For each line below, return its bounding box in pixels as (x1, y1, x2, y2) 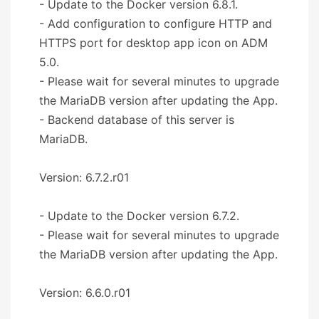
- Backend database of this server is (39, 112, 234, 127)
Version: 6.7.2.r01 (39, 169, 129, 184)
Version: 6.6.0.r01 (39, 285, 130, 300)
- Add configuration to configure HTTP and (39, 16, 272, 31)
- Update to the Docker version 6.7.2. (39, 208, 239, 223)
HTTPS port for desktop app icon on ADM (39, 35, 268, 50)
